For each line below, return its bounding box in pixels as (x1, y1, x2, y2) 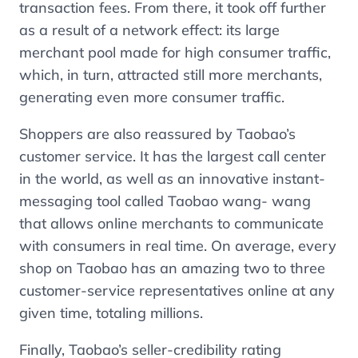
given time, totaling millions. (19, 304, 203, 322)
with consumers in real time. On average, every (19, 237, 336, 255)
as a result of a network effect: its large (19, 21, 280, 39)
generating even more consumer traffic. (19, 88, 284, 106)
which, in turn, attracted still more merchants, (19, 66, 322, 84)
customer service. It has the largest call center (19, 147, 326, 165)
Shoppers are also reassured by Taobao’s (19, 125, 296, 143)
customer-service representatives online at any (19, 281, 335, 300)
